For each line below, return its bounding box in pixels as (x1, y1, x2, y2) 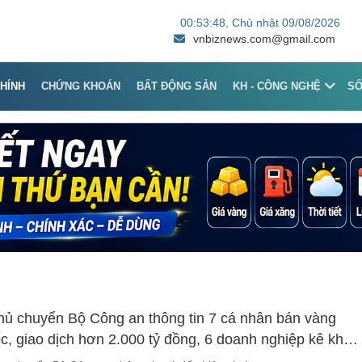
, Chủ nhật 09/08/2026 (225, 15, 340, 29)
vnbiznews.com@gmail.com (193, 32, 335, 45)
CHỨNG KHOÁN (41, 79, 121, 92)
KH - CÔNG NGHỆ (233, 79, 322, 92)
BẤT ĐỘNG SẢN (137, 79, 217, 92)
